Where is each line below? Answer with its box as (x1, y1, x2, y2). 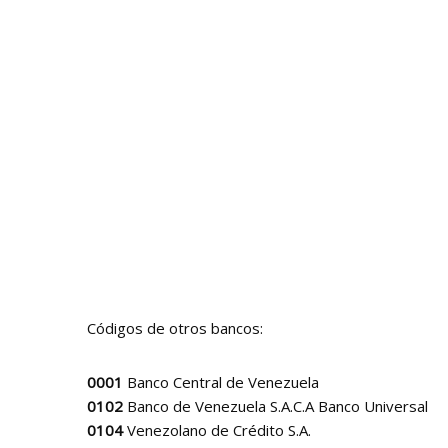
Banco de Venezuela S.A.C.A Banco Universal (123, 396, 428, 416)
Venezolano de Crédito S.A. (123, 420, 311, 440)
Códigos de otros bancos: (87, 318, 263, 338)
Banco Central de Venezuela (123, 372, 319, 392)
